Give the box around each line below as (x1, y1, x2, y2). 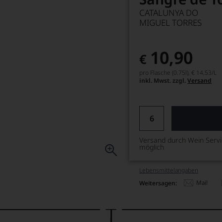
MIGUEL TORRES (139, 17, 202, 28)
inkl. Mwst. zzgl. (139, 76, 188, 85)
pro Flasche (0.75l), (139, 68, 190, 77)
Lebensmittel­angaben (139, 166, 199, 174)
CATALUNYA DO (139, 7, 199, 18)
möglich (139, 142, 165, 152)
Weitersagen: (139, 178, 177, 187)
